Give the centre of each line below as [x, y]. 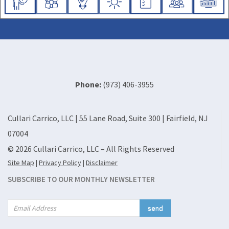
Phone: [88, 85]
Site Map [21, 163]
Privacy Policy [60, 163]
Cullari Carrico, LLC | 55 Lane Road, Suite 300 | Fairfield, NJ [108, 118]
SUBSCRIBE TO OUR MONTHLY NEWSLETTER [81, 179]
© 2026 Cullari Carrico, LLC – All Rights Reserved [91, 149]
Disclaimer [102, 163]
